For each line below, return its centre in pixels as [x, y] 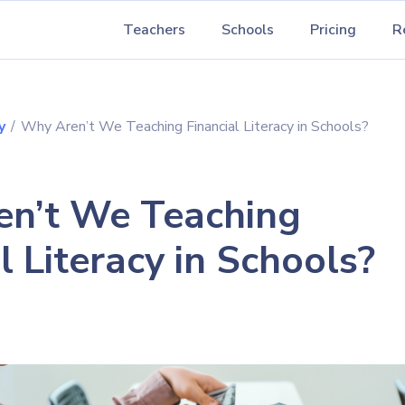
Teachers [154, 30]
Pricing [333, 30]
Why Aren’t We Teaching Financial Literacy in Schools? [195, 127]
